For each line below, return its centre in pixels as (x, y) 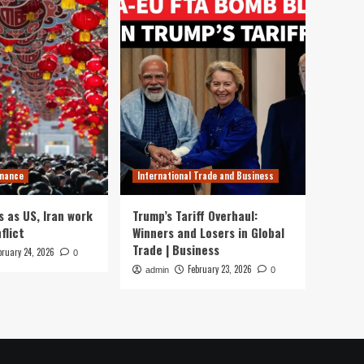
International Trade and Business (206, 175)
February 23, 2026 (220, 269)
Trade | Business (176, 249)
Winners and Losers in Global (208, 232)
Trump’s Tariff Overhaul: (195, 215)
